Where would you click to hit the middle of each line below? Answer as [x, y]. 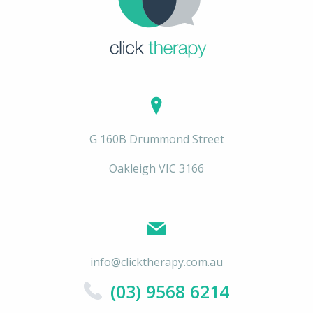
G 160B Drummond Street [156, 139]
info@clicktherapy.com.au [156, 262]
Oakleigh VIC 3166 [156, 169]
